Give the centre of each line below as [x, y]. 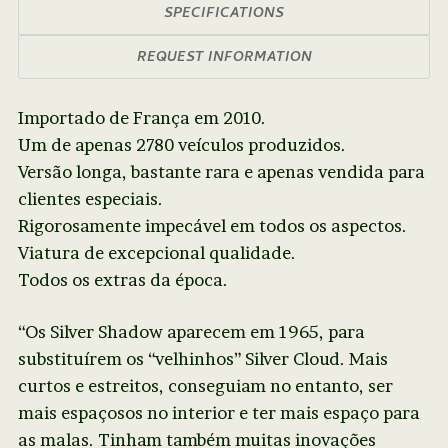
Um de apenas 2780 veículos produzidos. [181, 145]
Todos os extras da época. [122, 280]
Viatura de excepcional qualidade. [156, 253]
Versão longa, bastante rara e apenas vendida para [221, 172]
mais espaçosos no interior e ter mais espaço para [218, 413]
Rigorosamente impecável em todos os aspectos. [212, 226]
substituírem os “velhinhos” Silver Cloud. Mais [202, 359]
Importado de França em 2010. [141, 118]
